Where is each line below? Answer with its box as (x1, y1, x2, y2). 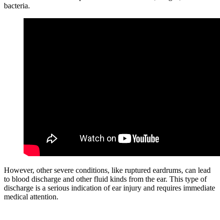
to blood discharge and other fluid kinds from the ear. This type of (4, 174, 207, 183)
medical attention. (4, 192, 58, 201)
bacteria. (4, 1, 30, 10)
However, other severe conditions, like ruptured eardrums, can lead (4, 165, 211, 174)
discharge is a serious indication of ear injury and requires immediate (4, 183, 215, 192)
